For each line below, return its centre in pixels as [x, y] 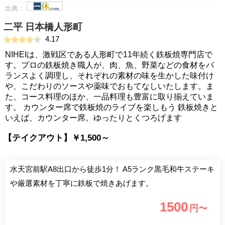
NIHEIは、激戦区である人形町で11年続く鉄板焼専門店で [109, 54]
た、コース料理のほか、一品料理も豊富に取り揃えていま [109, 97]
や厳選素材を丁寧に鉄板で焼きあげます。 [82, 183]
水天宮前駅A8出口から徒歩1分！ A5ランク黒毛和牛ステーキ [112, 169]
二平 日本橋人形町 [43, 27]
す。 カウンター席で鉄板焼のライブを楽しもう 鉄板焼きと [111, 107]
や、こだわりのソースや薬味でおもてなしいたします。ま [109, 86]
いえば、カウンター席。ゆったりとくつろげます [93, 118]
